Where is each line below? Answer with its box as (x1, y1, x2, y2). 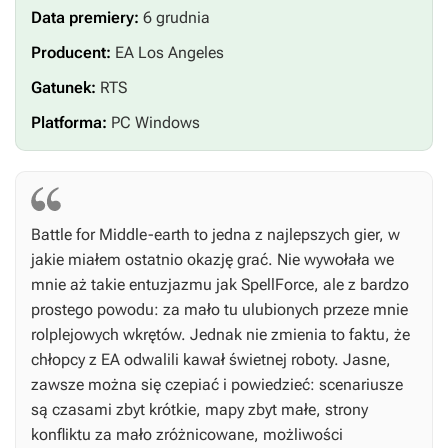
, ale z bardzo (314, 275, 409, 295)
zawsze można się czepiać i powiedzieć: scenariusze (31, 375, 403, 395)
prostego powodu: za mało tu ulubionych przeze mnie (31, 300, 408, 320)
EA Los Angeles (115, 43, 224, 63)
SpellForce (241, 275, 314, 295)
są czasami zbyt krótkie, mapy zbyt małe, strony (31, 400, 368, 420)
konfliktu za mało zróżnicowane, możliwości (31, 425, 343, 445)
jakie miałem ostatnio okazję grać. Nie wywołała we (31, 250, 394, 270)
